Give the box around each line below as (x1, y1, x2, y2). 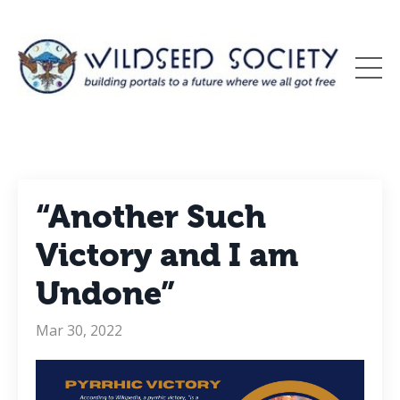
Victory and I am (36, 236, 298, 275)
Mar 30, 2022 (36, 321, 122, 341)
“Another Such (36, 197, 266, 237)
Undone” (36, 274, 176, 313)
